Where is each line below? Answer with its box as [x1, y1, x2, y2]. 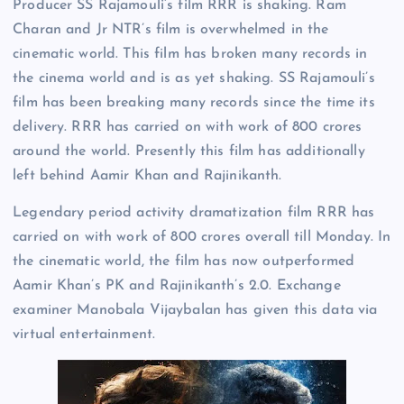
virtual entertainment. [13, 327, 156, 343]
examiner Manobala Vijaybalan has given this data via [13, 303, 378, 318]
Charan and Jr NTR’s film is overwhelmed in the [13, 23, 329, 38]
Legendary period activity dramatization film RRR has [13, 206, 375, 221]
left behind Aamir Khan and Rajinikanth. [13, 169, 282, 184]
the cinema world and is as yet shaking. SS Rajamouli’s [13, 71, 375, 87]
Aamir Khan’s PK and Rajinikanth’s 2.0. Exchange [13, 279, 341, 294]
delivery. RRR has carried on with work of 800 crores [13, 120, 363, 135]
